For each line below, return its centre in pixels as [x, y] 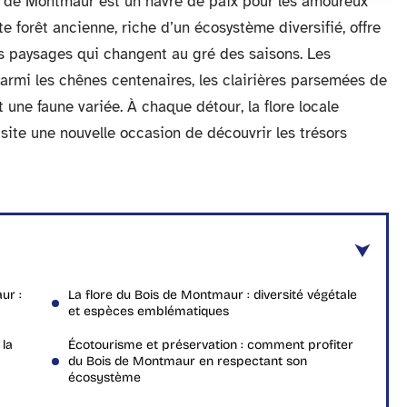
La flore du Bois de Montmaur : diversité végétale [213, 295]
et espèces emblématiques [149, 311]
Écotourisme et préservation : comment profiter [211, 345]
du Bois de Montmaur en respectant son [188, 361]
